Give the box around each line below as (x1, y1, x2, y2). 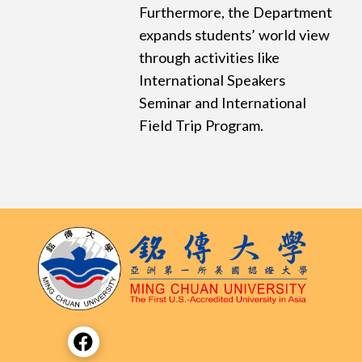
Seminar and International (139, 94, 307, 112)
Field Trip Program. (139, 116, 264, 135)
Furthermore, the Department (139, 3, 333, 22)
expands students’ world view (139, 26, 330, 44)
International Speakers (139, 71, 286, 90)
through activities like (139, 48, 280, 67)
